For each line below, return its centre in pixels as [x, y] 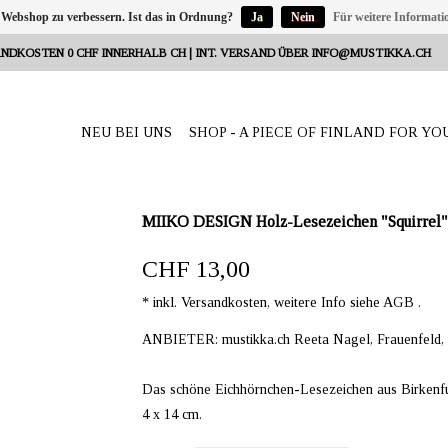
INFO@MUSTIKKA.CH [371, 53]
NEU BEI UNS [126, 132]
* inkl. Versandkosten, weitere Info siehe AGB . [281, 302]
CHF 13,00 [195, 269]
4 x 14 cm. [171, 414]
